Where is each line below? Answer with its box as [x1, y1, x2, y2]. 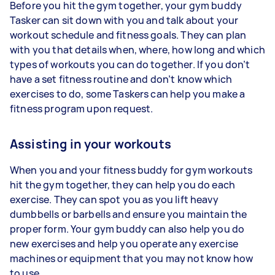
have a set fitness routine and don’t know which [10, 72, 233, 86]
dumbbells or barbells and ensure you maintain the [10, 207, 247, 221]
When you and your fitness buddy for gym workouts [10, 163, 253, 177]
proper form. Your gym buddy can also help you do [10, 222, 245, 236]
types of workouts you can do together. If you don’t [10, 57, 250, 71]
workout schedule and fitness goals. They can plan [10, 28, 247, 42]
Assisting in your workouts [10, 135, 171, 152]
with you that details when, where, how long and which [10, 42, 265, 56]
